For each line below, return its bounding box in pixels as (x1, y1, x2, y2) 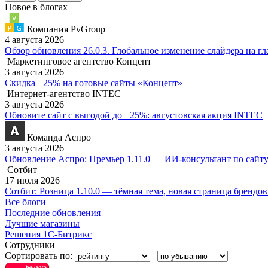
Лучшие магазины (5, 218, 80, 229)
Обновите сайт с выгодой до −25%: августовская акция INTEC (5, 110, 263, 120)
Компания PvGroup (27, 24, 105, 34)
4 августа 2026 (5, 35, 64, 45)
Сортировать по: (5, 251, 72, 261)
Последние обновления (5, 208, 100, 218)
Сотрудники (5, 240, 55, 250)
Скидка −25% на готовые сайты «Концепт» (5, 78, 182, 88)
